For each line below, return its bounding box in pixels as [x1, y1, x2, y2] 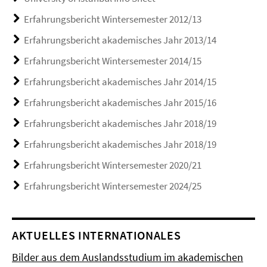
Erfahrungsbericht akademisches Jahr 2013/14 [24, 33, 216, 46]
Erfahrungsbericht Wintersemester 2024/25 [24, 179, 201, 193]
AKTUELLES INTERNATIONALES [12, 227, 181, 243]
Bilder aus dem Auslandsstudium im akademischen [12, 250, 243, 264]
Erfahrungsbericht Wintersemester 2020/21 [24, 158, 201, 172]
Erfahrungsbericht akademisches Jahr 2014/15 [24, 74, 216, 88]
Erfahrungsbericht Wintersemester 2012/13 [24, 12, 201, 26]
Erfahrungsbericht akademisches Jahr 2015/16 [24, 95, 216, 109]
